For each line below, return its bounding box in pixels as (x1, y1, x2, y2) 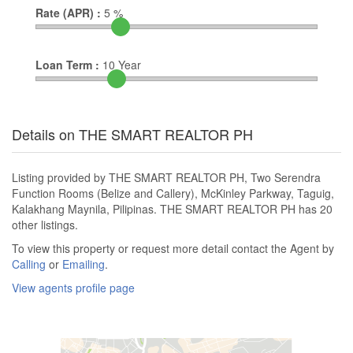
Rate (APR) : (35, 5, 101, 21)
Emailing (62, 256, 105, 273)
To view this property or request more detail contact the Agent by (12, 240, 334, 257)
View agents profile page (12, 280, 135, 296)
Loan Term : (35, 57, 99, 73)
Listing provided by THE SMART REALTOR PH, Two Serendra (12, 169, 321, 186)
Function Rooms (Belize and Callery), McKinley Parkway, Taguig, (12, 185, 334, 202)
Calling (12, 256, 46, 273)
